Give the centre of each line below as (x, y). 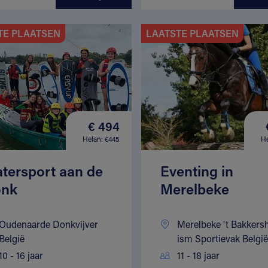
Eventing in (197, 171)
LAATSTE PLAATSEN (192, 33)
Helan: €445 (101, 138)
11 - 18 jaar (198, 255)
